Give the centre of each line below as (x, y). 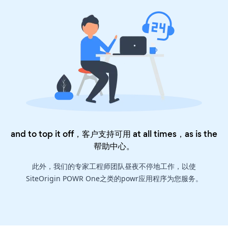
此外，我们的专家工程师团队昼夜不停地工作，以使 (114, 166)
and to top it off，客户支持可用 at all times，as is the (114, 134)
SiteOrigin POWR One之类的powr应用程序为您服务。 (114, 178)
